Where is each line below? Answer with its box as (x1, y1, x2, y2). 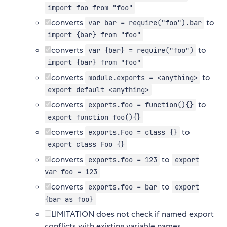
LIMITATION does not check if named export (51, 209, 214, 220)
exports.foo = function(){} (88, 100, 194, 110)
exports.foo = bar (88, 182, 157, 192)
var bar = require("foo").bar (88, 18, 202, 28)
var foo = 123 (45, 167, 97, 177)
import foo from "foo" (47, 3, 133, 13)
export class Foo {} (47, 140, 125, 149)
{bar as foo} (45, 195, 93, 204)
